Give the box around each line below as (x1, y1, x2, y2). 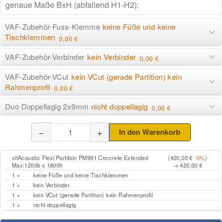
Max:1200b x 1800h (11, 161, 63, 169)
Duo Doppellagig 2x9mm (5, 101, 91, 112)
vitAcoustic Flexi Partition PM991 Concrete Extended (11, 153, 149, 162)
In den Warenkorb (119, 126, 181, 138)
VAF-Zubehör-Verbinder (5, 51, 87, 62)
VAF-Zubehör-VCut (5, 71, 71, 82)
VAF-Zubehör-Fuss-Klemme (5, 21, 103, 32)
